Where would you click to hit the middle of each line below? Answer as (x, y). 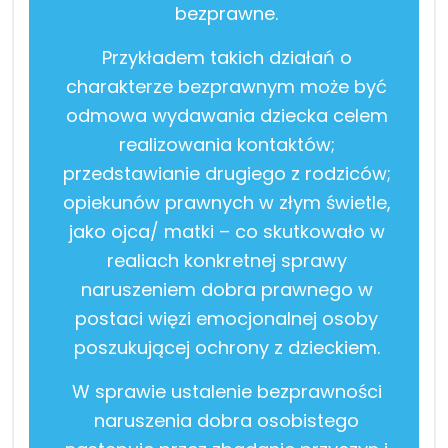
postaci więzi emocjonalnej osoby (226, 318)
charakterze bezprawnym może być (226, 86)
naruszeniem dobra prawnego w (226, 289)
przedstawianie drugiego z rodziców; (226, 173)
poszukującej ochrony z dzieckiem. (226, 347)
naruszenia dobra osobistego (226, 420)
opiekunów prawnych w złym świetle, (226, 202)
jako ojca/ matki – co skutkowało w (226, 231)
